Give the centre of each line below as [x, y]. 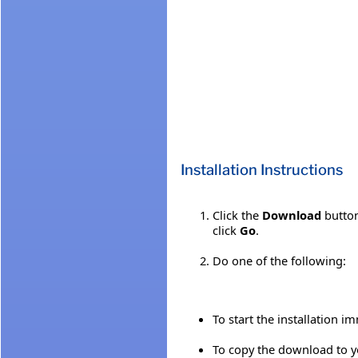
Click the [237, 215]
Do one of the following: [279, 261]
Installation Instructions [262, 170]
